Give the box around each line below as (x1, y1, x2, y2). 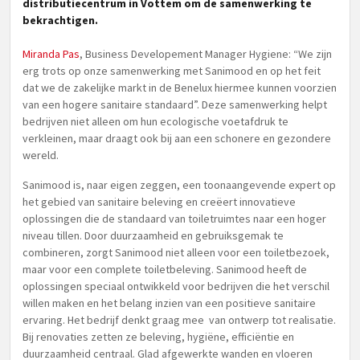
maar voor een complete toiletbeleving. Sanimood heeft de (22, 262, 307, 276)
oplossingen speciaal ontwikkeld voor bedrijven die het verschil (22, 279, 329, 293)
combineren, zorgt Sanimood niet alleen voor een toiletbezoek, (22, 245, 329, 260)
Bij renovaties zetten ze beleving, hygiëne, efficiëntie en (22, 329, 294, 344)
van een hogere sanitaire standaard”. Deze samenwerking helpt (22, 97, 327, 112)
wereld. (22, 148, 59, 162)
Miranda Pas (22, 47, 80, 61)
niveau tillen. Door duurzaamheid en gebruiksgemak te (22, 228, 284, 243)
